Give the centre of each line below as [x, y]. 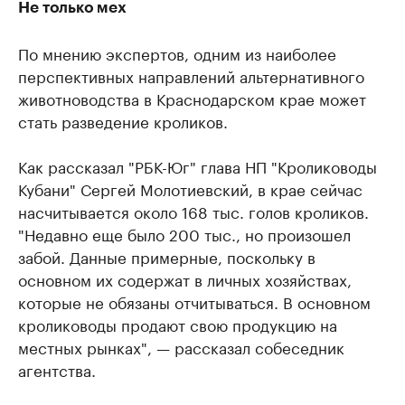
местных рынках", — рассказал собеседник [181, 346]
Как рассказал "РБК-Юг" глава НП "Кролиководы [198, 165]
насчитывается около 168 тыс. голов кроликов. [193, 210]
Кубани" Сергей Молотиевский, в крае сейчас [190, 188]
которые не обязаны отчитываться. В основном [194, 301]
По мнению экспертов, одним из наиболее [177, 52]
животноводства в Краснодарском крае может [192, 97]
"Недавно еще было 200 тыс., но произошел [184, 233]
